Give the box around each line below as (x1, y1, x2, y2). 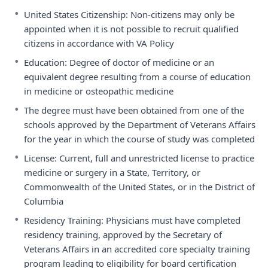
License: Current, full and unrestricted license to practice (24, 152, 254, 164)
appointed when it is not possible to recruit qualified (24, 23, 239, 35)
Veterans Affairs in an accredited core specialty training (24, 243, 250, 255)
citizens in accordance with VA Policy (24, 37, 174, 49)
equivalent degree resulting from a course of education (24, 71, 251, 83)
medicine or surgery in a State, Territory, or (24, 166, 200, 178)
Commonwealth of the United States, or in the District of (24, 181, 255, 193)
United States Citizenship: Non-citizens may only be (24, 8, 234, 20)
